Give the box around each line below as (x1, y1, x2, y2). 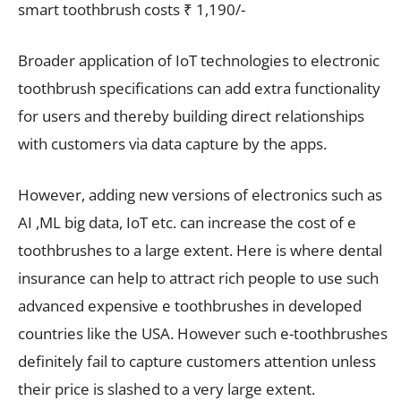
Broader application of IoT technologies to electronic (18, 49, 380, 71)
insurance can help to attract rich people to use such (18, 267, 379, 288)
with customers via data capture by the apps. (18, 132, 327, 154)
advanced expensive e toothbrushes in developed (18, 294, 362, 316)
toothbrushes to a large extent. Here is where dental (18, 239, 382, 260)
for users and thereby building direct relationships (18, 105, 364, 126)
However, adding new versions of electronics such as (18, 183, 382, 205)
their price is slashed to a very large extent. (18, 378, 315, 399)
